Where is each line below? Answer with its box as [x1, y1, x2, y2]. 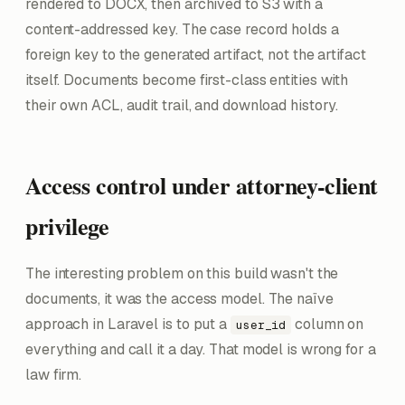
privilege [25, 209, 109, 243]
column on [291, 315, 364, 334]
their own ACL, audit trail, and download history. [25, 96, 339, 115]
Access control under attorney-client [25, 168, 378, 202]
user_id [235, 317, 287, 333]
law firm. [25, 365, 82, 384]
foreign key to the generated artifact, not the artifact [25, 45, 366, 64]
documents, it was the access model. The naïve [25, 289, 334, 308]
